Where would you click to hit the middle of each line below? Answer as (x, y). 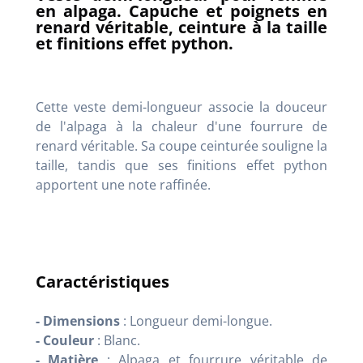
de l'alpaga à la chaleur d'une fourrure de (181, 126)
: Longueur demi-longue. (196, 320)
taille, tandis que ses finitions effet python (181, 165)
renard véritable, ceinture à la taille (181, 27)
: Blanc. (117, 340)
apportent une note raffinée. (123, 184)
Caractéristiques (102, 281)
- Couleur (65, 340)
